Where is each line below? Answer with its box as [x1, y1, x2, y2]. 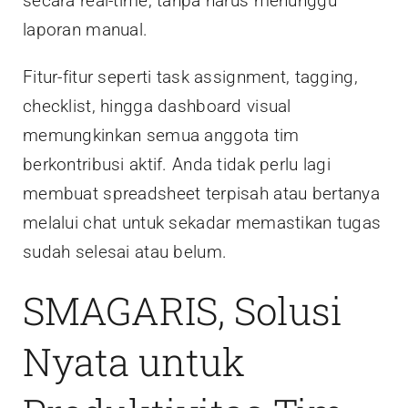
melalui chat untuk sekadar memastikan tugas [23, 212, 382, 233]
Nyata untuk [23, 336, 245, 386]
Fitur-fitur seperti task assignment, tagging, [23, 66, 358, 87]
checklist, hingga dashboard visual [23, 96, 291, 117]
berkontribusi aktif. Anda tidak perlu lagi [23, 154, 331, 175]
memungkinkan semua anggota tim [23, 125, 300, 146]
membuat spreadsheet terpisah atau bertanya [23, 183, 380, 204]
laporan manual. [23, 19, 148, 40]
